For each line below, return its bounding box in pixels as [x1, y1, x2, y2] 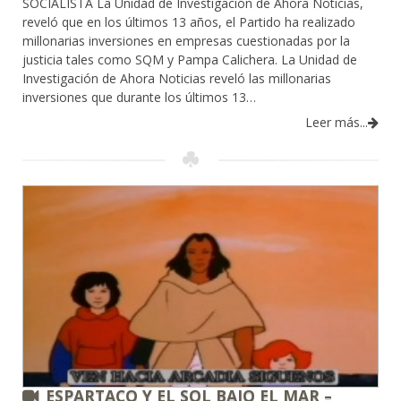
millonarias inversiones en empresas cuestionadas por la [22, 31, 350, 49]
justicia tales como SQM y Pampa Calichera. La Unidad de [22, 50, 357, 68]
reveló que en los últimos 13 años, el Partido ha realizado [22, 13, 355, 30]
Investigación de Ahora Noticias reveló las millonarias [22, 69, 331, 87]
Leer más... [305, 113, 368, 131]
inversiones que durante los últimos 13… [22, 88, 256, 106]
